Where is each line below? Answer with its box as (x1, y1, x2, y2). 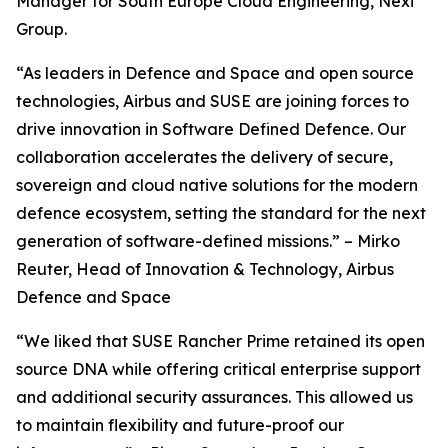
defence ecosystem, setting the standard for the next (16, 203, 426, 223)
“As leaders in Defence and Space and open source (16, 63, 414, 83)
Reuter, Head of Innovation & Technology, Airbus (16, 259, 394, 279)
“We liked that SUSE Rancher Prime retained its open (16, 331, 425, 351)
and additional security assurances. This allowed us (16, 387, 413, 407)
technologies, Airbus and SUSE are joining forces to (16, 91, 409, 111)
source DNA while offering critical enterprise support (16, 359, 421, 379)
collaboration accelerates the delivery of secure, (16, 147, 393, 167)
